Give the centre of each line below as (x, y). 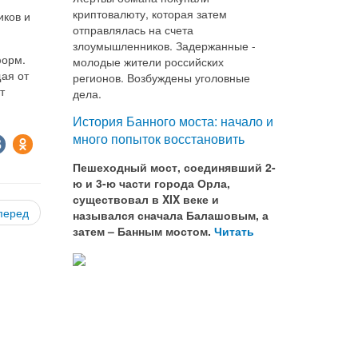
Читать (236, 231)
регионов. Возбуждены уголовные (161, 78)
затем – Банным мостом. (143, 231)
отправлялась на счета (133, 30)
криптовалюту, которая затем (150, 14)
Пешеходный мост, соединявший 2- (174, 167)
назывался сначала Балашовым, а (171, 215)
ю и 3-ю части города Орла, (151, 183)
